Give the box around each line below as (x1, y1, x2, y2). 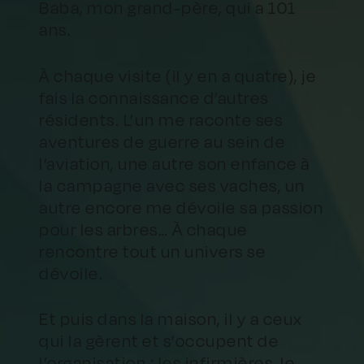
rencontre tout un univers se (39, 240, 266, 262)
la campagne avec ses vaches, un (39, 175, 305, 196)
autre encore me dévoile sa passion (39, 197, 324, 218)
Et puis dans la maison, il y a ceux (39, 309, 303, 330)
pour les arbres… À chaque (39, 219, 248, 240)
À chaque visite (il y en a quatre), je (39, 65, 317, 86)
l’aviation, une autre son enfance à (39, 153, 310, 174)
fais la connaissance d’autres (39, 87, 269, 108)
